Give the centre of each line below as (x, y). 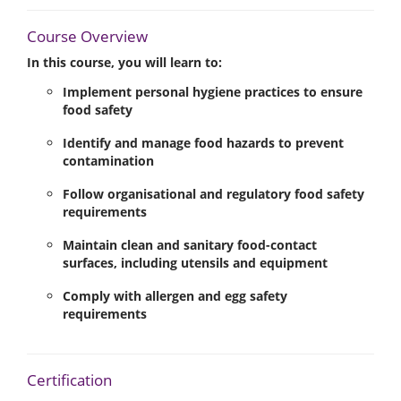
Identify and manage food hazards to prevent (203, 143)
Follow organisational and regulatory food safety (213, 194)
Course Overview (87, 36)
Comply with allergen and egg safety (175, 296)
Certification (69, 380)
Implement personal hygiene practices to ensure (213, 92)
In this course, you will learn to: (124, 62)
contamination (108, 161)
